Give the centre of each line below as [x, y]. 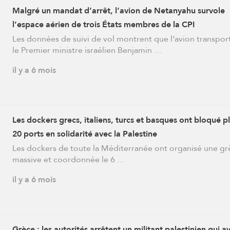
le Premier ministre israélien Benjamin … [87, 50]
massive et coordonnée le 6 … [69, 159]
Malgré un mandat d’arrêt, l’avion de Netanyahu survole [118, 10]
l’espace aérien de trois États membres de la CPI [103, 24]
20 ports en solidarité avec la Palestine [84, 133]
